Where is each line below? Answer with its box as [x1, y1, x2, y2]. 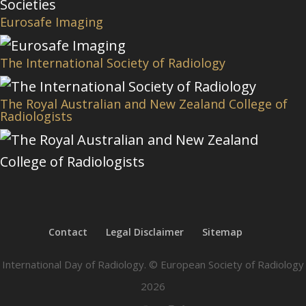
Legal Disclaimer [106, 225, 184, 238]
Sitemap [202, 225, 242, 238]
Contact [48, 225, 87, 238]
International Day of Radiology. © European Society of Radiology [2, 257, 304, 271]
